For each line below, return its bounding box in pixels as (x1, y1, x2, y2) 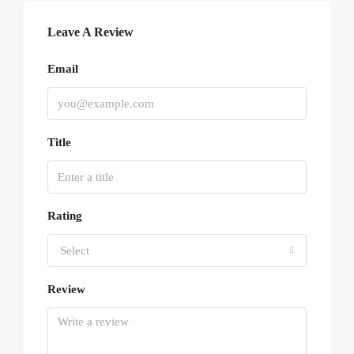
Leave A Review (47, 25, 134, 40)
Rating (47, 209, 82, 223)
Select (60, 244, 89, 258)
